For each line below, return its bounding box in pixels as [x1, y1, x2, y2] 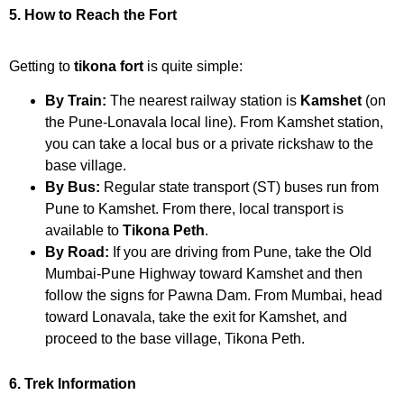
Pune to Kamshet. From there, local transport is [45, 201, 344, 217]
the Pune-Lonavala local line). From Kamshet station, [45, 115, 383, 131]
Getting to [9, 59, 74, 75]
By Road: [45, 244, 109, 261]
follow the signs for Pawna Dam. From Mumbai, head [45, 288, 382, 304]
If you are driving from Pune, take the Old [109, 244, 372, 261]
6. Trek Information [9, 376, 136, 392]
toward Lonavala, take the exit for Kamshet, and [45, 309, 347, 326]
